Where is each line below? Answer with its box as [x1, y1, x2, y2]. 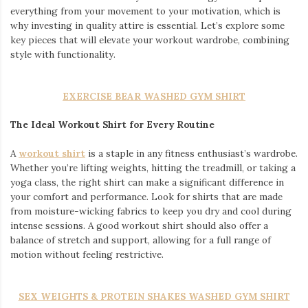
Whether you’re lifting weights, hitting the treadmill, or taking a [10, 161, 296, 174]
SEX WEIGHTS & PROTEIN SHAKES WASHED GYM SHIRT [18, 290, 290, 303]
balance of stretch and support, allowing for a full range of [10, 233, 271, 246]
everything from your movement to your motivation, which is [10, 4, 280, 17]
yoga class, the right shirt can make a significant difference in [10, 175, 284, 188]
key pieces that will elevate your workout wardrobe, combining [10, 33, 289, 46]
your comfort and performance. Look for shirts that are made [10, 190, 283, 203]
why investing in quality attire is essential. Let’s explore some [10, 19, 285, 32]
